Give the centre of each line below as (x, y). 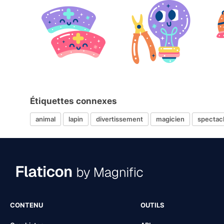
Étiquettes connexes (73, 101)
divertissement (119, 119)
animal (45, 119)
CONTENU (26, 205)
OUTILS (152, 205)
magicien (170, 119)
